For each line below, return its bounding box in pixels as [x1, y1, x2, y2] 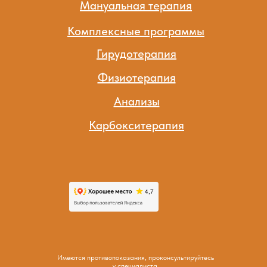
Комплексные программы [67, 23, 204, 38]
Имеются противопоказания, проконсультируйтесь [57, 253, 214, 262]
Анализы [113, 94, 160, 108]
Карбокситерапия [89, 117, 184, 132]
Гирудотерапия [97, 46, 176, 61]
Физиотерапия [97, 70, 176, 85]
